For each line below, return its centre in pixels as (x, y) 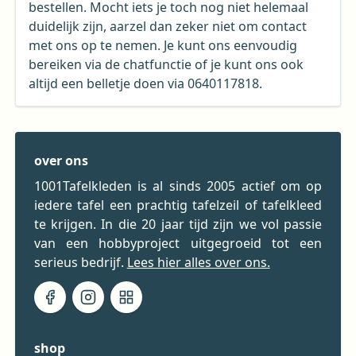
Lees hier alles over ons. (198, 262)
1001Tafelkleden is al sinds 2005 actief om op (178, 186)
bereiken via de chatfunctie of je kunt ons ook (166, 64)
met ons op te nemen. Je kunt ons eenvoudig (163, 45)
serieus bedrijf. (80, 262)
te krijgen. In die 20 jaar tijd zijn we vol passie (178, 224)
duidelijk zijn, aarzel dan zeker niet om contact (167, 26)
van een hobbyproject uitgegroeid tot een (178, 243)
